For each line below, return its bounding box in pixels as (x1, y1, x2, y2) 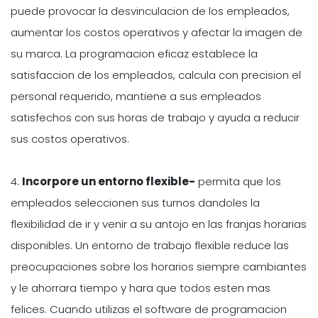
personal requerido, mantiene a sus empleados (11, 88, 261, 104)
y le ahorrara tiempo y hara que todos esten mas (11, 280, 270, 295)
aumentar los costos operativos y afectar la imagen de (11, 24, 302, 40)
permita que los (195, 173, 281, 189)
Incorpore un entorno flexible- (22, 173, 195, 189)
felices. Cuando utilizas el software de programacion (11, 301, 287, 317)
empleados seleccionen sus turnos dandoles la (11, 194, 260, 210)
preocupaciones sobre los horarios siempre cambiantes (11, 258, 307, 274)
